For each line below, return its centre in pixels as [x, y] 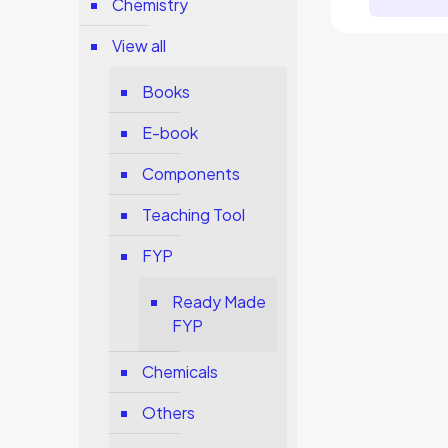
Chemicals [180, 371]
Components [191, 173]
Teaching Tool [194, 214]
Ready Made [219, 301]
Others [169, 412]
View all [139, 45]
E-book [170, 132]
